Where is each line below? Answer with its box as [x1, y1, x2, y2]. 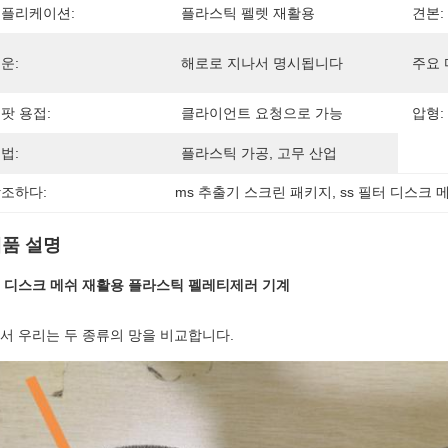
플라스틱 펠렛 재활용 [181, 5, 315, 21]
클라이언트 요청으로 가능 [181, 105, 343, 121]
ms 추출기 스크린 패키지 [175, 184, 333, 200]
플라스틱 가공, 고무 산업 [181, 145, 337, 161]
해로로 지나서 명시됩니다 [181, 55, 343, 71]
